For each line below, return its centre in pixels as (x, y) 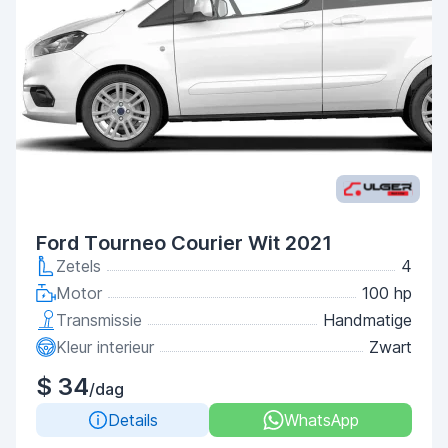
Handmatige (367, 320)
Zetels (78, 266)
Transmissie (99, 320)
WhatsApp (321, 420)
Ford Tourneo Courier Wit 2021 (184, 243)
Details (132, 420)
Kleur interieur (105, 347)
